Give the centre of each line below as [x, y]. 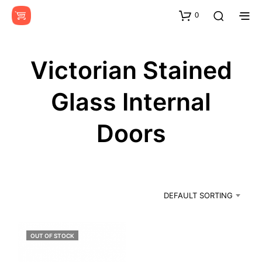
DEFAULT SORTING [198, 195]
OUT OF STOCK [52, 235]
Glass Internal [131, 102]
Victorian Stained [131, 70]
